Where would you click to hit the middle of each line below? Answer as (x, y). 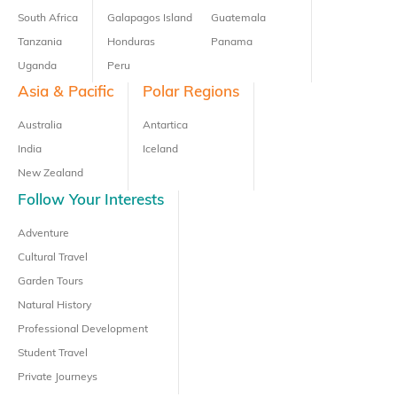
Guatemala (238, 18)
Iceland (160, 150)
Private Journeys (58, 378)
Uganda (37, 66)
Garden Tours (51, 282)
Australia (40, 126)
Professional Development (83, 330)
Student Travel (53, 354)
